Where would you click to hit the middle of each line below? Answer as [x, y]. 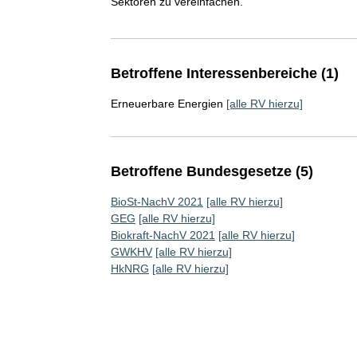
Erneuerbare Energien [167, 103]
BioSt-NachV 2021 [157, 201]
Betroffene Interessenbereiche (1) [224, 73]
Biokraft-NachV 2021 [163, 235]
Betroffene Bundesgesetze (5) [212, 171]
